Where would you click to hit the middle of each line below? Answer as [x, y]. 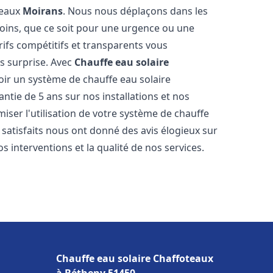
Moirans [43, 11]
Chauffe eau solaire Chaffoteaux [135, 258]
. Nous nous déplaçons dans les [136, 11]
